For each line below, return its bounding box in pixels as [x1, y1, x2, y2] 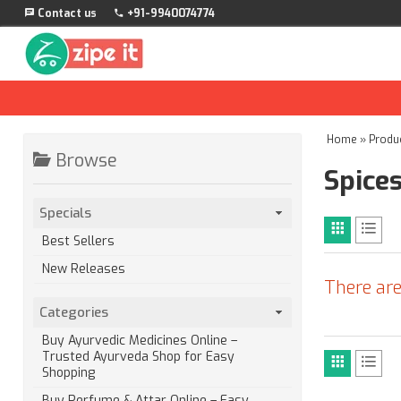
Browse [50, 149, 117, 173]
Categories [39, 303, 109, 321]
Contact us [34, 6, 97, 21]
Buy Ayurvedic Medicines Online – [41, 332, 237, 349]
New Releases [41, 260, 125, 277]
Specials [39, 203, 92, 222]
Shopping [41, 364, 95, 381]
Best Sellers [41, 233, 115, 250]
